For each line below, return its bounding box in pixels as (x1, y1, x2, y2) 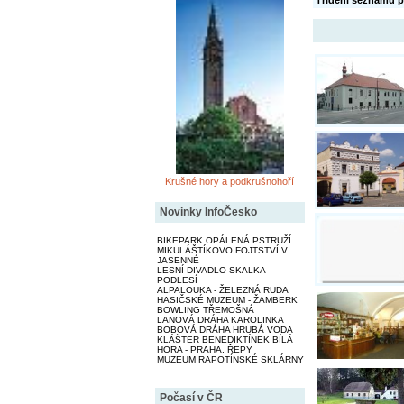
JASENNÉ (156, 255, 199, 266)
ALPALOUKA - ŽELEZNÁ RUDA (156, 285, 289, 296)
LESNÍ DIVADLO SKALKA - (156, 265, 271, 276)
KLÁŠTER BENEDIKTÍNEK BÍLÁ (156, 335, 293, 345)
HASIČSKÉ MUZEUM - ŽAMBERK (156, 295, 298, 306)
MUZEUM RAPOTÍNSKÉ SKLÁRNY (156, 354, 304, 365)
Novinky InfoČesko (159, 206, 257, 219)
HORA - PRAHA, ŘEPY (156, 344, 252, 355)
